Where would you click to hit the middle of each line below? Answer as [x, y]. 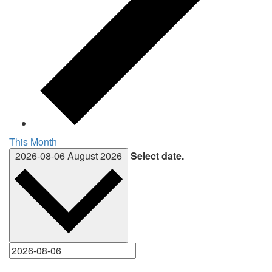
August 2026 [95, 155]
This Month [33, 141]
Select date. [157, 155]
